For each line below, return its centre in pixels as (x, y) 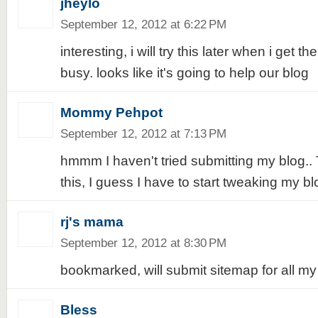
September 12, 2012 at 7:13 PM (143, 133)
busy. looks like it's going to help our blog (184, 73)
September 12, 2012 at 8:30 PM (143, 243)
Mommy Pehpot (111, 113)
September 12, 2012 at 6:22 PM (143, 24)
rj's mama (92, 222)
